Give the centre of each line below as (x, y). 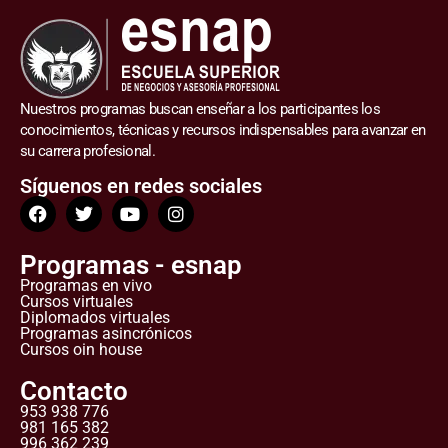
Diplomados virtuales (95, 318)
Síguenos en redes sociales (141, 186)
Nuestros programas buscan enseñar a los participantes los (200, 109)
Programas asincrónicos (106, 334)
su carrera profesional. (87, 151)
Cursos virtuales (76, 302)
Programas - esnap (131, 265)
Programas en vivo (86, 286)
